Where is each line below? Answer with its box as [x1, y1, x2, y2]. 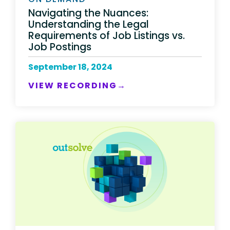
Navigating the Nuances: [28, 6, 148, 20]
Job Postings [28, 40, 91, 54]
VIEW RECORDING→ [28, 79, 126, 91]
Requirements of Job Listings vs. [28, 28, 185, 43]
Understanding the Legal [28, 17, 149, 31]
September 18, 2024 [28, 61, 112, 73]
